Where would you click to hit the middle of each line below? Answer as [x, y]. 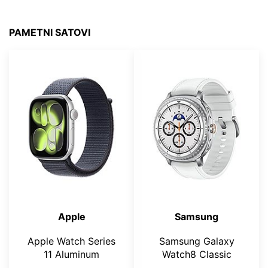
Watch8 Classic [197, 254]
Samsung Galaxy [197, 241]
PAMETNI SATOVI [50, 33]
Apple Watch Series [71, 241]
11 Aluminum [71, 254]
